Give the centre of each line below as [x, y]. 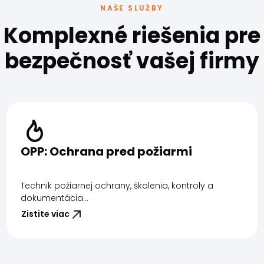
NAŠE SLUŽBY [132, 8]
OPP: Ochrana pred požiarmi [106, 151]
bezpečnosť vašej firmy [132, 61]
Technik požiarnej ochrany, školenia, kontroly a [117, 185]
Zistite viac [45, 214]
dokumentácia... [54, 198]
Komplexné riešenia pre [132, 35]
